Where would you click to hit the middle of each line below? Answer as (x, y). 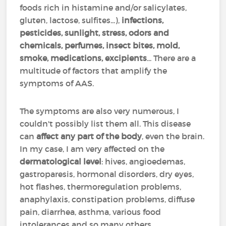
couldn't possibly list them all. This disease (105, 124)
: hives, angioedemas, (144, 161)
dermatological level (61, 161)
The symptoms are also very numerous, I (100, 111)
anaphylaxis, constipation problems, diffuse (107, 199)
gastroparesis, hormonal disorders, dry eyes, (107, 174)
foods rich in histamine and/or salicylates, (103, 8)
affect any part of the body (88, 136)
